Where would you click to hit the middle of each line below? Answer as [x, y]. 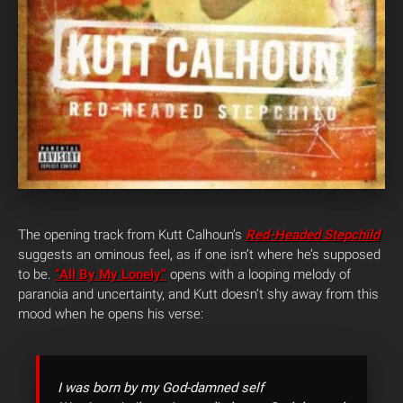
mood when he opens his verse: [111, 314]
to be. [36, 274]
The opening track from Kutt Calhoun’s [132, 235]
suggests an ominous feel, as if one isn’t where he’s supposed [199, 255]
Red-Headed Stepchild [313, 235]
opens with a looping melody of [259, 274]
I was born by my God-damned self [161, 388]
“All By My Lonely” [111, 274]
